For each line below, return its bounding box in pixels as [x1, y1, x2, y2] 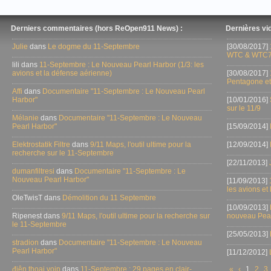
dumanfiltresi [12, 167, 54, 175]
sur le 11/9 [227, 104, 261, 113]
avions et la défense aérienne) [12, 69, 112, 77]
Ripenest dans [12, 212, 62, 220]
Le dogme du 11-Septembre [48, 42, 140, 51]
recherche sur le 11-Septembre [12, 149, 114, 157]
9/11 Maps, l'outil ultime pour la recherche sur [62, 212, 210, 220]
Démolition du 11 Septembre [62, 194, 156, 202]
